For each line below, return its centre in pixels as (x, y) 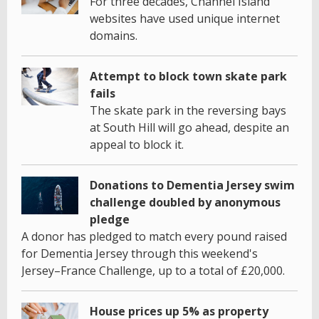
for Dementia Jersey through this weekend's (140, 253)
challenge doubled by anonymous (185, 202)
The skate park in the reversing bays (188, 110)
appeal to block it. (137, 144)
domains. (114, 35)
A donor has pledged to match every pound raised (154, 236)
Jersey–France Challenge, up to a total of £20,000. (153, 270)
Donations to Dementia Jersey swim (192, 185)
